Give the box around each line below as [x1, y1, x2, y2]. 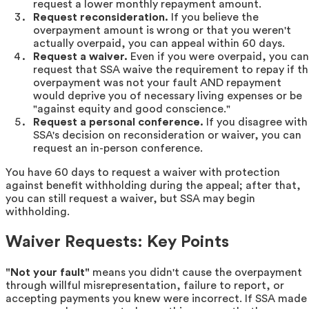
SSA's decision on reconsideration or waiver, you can [33, 130, 301, 141]
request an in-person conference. [33, 143, 203, 154]
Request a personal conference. [33, 117, 203, 128]
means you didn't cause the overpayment [90, 267, 302, 279]
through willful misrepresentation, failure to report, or [6, 280, 284, 292]
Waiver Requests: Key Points [6, 234, 229, 251]
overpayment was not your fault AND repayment [33, 77, 281, 89]
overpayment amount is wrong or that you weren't [33, 25, 291, 37]
